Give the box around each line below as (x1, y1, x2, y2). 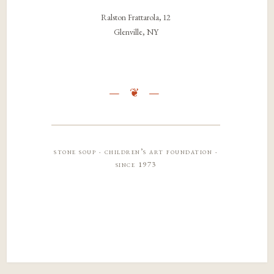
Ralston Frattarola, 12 (101, 12, 171, 23)
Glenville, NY (113, 26, 158, 38)
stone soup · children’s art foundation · (54, 146, 218, 157)
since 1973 (115, 159, 157, 170)
